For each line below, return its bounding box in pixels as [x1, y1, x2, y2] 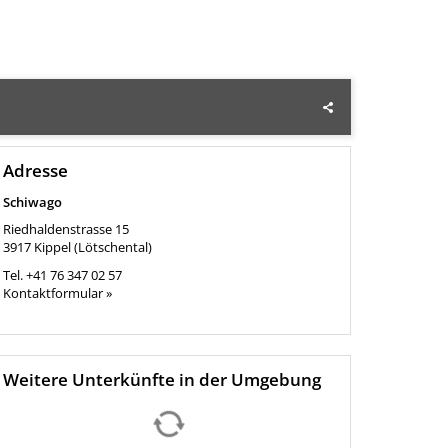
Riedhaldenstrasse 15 [2, 220, 129, 239]
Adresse [2, 159, 68, 183]
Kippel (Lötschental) [33, 238, 152, 257]
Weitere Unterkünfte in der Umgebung [2, 368, 321, 392]
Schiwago [2, 193, 62, 212]
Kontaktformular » [2, 284, 112, 303]
